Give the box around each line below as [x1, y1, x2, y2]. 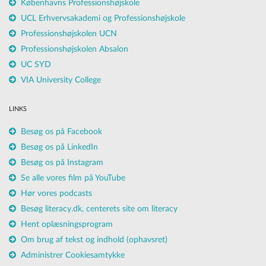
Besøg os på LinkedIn [21, 142, 98, 151]
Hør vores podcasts [21, 189, 92, 198]
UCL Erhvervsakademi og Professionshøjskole [21, 14, 185, 23]
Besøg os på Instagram [21, 158, 103, 167]
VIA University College [21, 75, 101, 84]
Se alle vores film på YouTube [21, 173, 125, 182]
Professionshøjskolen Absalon [21, 45, 128, 53]
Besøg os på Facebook [21, 127, 102, 136]
